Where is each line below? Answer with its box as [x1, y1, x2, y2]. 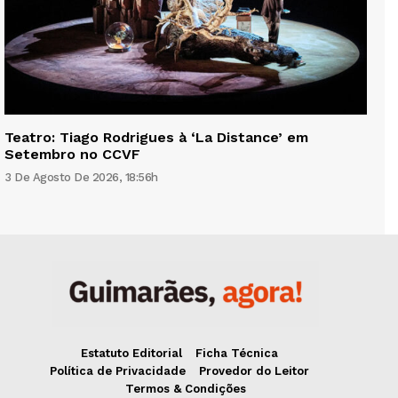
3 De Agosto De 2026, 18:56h [4, 171, 158, 185]
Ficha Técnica [195, 346, 278, 361]
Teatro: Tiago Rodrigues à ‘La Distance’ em [4, 129, 308, 147]
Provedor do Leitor [198, 364, 309, 378]
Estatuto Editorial [80, 346, 182, 361]
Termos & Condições [125, 382, 246, 396]
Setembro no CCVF [4, 146, 140, 163]
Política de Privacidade [49, 364, 186, 378]
